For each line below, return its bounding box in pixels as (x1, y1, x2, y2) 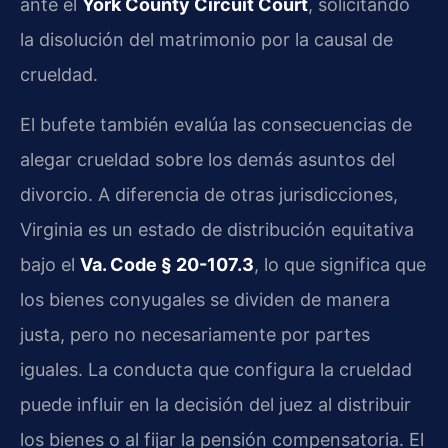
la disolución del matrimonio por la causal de (20, 29, 393, 51)
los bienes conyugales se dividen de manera (20, 288, 390, 310)
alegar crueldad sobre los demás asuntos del (20, 148, 395, 170)
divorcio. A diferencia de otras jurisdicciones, (20, 183, 398, 205)
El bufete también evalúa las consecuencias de (20, 113, 412, 135)
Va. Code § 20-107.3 (80, 253, 254, 275)
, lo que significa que (254, 253, 426, 275)
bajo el (20, 253, 80, 275)
